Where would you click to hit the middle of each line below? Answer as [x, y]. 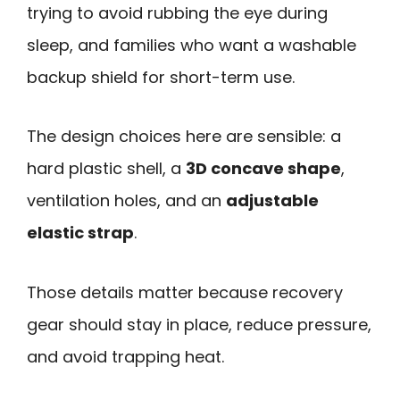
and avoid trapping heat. [125, 356]
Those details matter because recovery [185, 292]
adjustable [272, 201]
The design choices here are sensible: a [184, 137]
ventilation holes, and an [126, 201]
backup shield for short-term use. [161, 77]
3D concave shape [263, 169]
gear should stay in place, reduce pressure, [199, 324]
